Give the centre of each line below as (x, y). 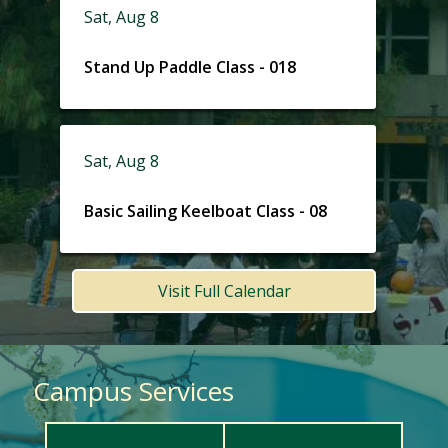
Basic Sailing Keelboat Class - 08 (205, 210)
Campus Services (133, 391)
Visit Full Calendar (224, 291)
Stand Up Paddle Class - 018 (189, 66)
